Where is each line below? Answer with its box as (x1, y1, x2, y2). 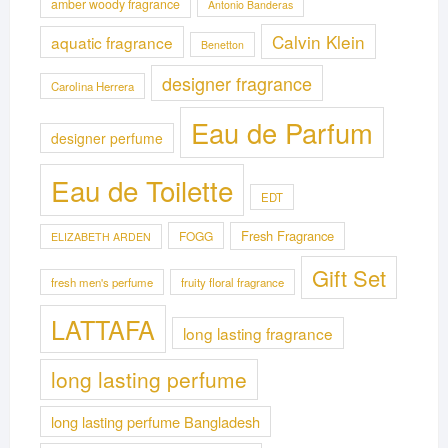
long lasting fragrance (182, 321, 333, 344)
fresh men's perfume (50, 273, 153, 290)
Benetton (200, 36, 244, 52)
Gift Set (311, 261, 386, 293)
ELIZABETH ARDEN (50, 228, 151, 244)
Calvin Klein (271, 28, 365, 54)
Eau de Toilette (50, 169, 233, 210)
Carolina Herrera (50, 77, 134, 94)
